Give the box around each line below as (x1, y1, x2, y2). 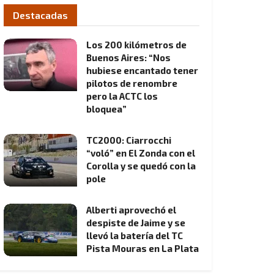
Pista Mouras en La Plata (86, 243, 199, 254)
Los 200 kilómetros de (86, 39, 187, 50)
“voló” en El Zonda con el (86, 147, 195, 158)
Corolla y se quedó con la (86, 160, 196, 171)
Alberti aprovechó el (86, 204, 176, 215)
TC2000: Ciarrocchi (86, 135, 171, 146)
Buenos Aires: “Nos (86, 52, 171, 63)
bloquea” (86, 103, 127, 114)
